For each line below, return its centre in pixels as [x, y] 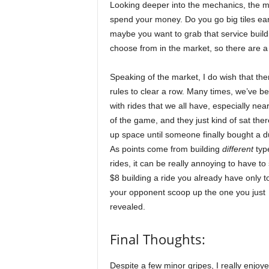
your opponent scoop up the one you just [187, 192]
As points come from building [166, 149]
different [237, 149]
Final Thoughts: [157, 239]
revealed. [127, 206]
